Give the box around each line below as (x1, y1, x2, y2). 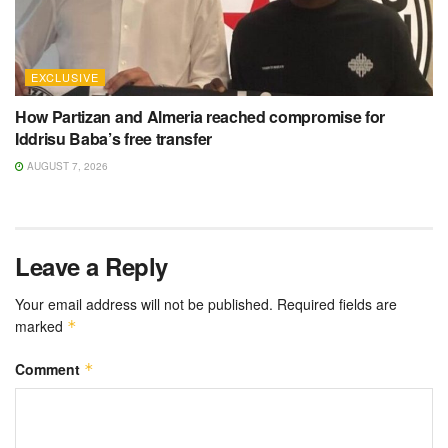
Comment (15, 359, 84, 380)
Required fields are (277, 294, 397, 315)
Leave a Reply (15, 249, 168, 284)
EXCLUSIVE (31, 69, 99, 86)
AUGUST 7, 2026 (24, 159, 108, 174)
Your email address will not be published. (15, 294, 273, 315)
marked (15, 316, 67, 337)
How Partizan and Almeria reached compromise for (15, 105, 385, 129)
